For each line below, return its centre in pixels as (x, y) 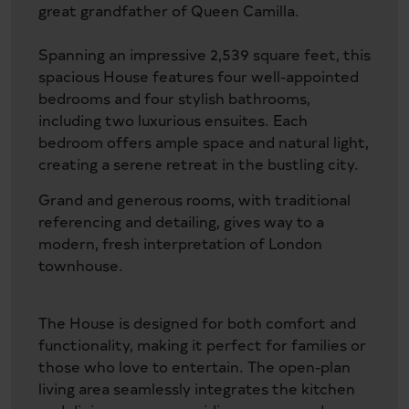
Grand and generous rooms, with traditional (194, 199)
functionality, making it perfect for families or (202, 344)
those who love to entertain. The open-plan (194, 366)
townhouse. (81, 264)
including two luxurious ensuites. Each (173, 119)
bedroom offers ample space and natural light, (204, 141)
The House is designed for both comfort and (197, 322)
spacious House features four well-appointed (199, 75)
